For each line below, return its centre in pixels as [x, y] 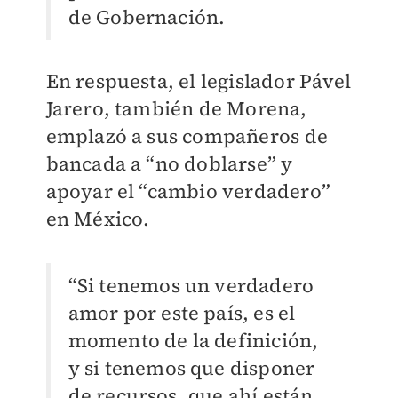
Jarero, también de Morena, [176, 109]
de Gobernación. [147, 17]
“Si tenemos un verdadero [191, 286]
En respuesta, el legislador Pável [199, 81]
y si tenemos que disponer [191, 368]
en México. [98, 219]
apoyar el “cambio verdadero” [188, 191]
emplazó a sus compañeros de [187, 136]
